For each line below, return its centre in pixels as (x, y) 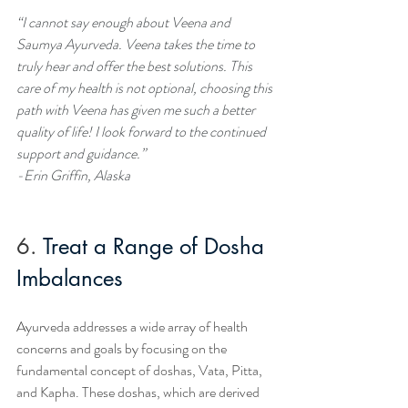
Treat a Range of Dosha (157, 247)
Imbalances (70, 279)
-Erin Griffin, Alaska (73, 176)
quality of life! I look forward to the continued (143, 132)
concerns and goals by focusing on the (123, 349)
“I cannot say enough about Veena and (125, 23)
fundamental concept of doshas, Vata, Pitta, (141, 371)
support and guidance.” (81, 154)
